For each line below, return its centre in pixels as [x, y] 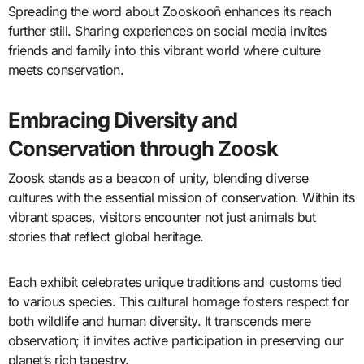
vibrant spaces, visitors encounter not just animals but [162, 217]
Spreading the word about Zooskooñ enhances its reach [169, 12]
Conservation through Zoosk [143, 149]
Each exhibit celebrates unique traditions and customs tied [175, 282]
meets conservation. [66, 70]
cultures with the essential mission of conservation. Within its [181, 197]
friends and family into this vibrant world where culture [164, 51]
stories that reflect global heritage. [106, 236]
